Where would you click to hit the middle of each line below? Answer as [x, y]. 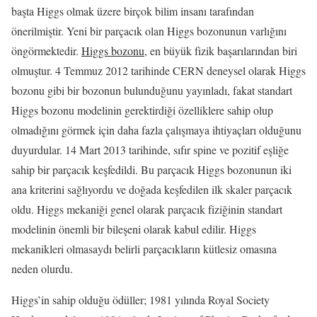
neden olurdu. [42, 268]
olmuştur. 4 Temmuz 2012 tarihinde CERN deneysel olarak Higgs [158, 70]
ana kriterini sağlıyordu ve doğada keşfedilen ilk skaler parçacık [152, 189]
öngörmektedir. [46, 50]
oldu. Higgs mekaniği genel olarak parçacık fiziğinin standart [147, 209]
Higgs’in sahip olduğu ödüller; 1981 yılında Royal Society [140, 299]
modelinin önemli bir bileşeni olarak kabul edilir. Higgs [134, 229]
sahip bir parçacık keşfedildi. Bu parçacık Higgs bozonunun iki [151, 169]
